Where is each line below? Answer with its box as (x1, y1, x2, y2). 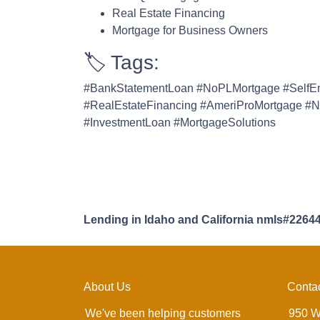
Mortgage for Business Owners (112, 24, 268, 36)
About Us (84, 281, 131, 293)
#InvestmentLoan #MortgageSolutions (84, 116, 276, 129)
